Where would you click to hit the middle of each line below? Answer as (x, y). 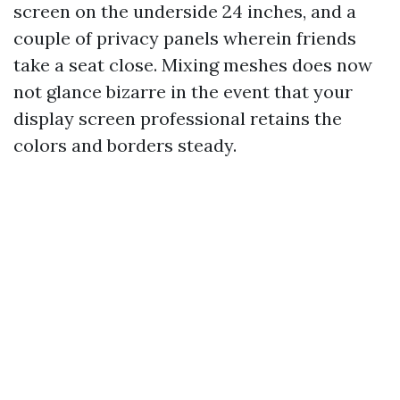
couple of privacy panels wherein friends (185, 38)
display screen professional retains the (178, 118)
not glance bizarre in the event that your (183, 92)
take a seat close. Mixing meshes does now (193, 65)
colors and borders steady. (125, 145)
